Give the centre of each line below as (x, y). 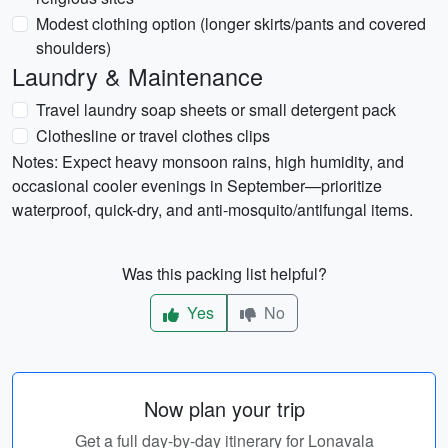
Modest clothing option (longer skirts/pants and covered (231, 23)
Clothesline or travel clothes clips (153, 135)
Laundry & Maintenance (137, 76)
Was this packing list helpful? (224, 273)
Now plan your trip (224, 408)
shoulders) (73, 47)
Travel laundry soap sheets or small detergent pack (216, 109)
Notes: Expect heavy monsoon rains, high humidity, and (208, 161)
